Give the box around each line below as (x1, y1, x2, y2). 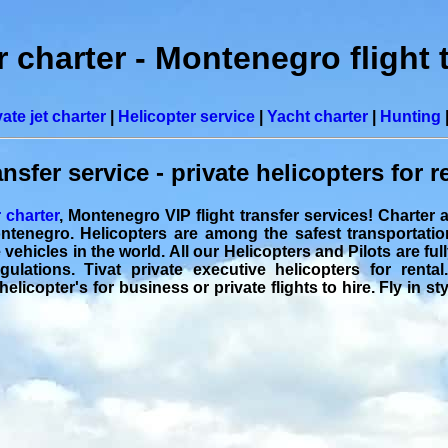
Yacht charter (267, 108, 368, 125)
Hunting (380, 108, 441, 125)
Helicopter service (118, 108, 255, 125)
